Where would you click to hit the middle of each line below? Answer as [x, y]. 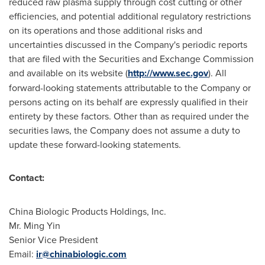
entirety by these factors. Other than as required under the [129, 116]
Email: [22, 254]
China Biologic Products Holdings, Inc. [88, 211]
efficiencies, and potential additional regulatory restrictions [130, 16]
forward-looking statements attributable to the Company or [130, 88]
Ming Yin [42, 225]
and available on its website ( [68, 73]
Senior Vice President [54, 240]
